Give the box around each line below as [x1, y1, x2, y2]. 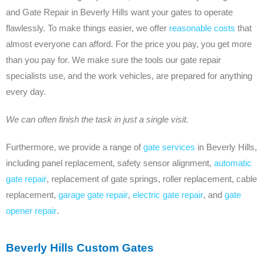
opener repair [6, 205, 57, 216]
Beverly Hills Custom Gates [6, 241, 154, 254]
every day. [6, 86, 46, 97]
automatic [214, 157, 252, 168]
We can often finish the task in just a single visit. [6, 114, 189, 124]
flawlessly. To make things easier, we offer [6, 22, 169, 33]
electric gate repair [133, 189, 203, 200]
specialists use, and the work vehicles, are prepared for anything [6, 70, 252, 81]
